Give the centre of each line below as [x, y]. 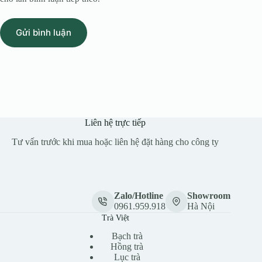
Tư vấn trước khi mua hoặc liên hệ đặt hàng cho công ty [116, 142]
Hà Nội [201, 206]
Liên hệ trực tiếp [116, 122]
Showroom [209, 196]
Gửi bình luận [44, 33]
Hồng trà [127, 247]
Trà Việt [115, 218]
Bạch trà [127, 236]
